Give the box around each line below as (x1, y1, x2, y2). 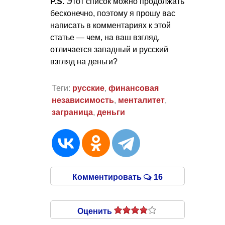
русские (72, 83, 104, 92)
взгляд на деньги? (50, 57, 118, 66)
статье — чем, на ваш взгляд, (50, 33, 160, 42)
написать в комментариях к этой (50, 21, 171, 30)
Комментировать (72, 172, 144, 181)
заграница (51, 107, 93, 117)
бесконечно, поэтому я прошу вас (50, 9, 175, 18)
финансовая (108, 83, 159, 92)
